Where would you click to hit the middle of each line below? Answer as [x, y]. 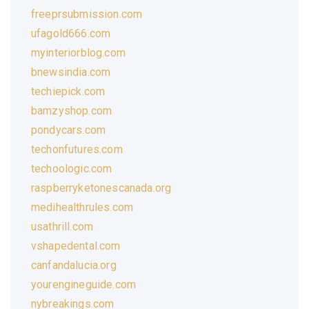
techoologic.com [72, 168]
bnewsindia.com [71, 72]
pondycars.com [69, 130]
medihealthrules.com [82, 207]
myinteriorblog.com [78, 52]
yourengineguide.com [84, 284]
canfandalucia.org [74, 265]
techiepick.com [68, 91]
